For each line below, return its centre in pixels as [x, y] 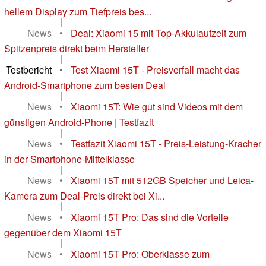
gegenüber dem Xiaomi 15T [63, 233]
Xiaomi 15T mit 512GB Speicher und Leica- [162, 180]
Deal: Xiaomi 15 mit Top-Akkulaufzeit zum [159, 33]
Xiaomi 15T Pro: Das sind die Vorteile [150, 217]
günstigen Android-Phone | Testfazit [79, 122]
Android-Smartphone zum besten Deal [85, 85]
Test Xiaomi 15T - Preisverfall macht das [155, 70]
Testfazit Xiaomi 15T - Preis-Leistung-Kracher [166, 144]
